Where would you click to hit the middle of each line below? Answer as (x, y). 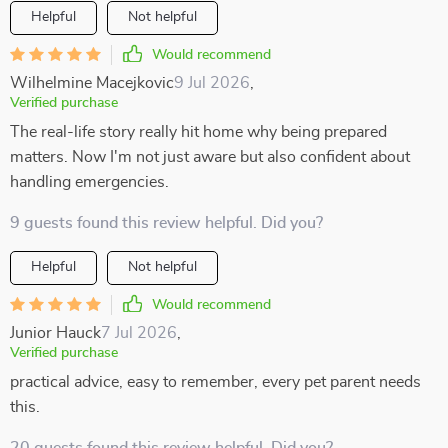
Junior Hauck (55, 333)
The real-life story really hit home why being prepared (198, 132)
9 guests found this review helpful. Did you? (166, 223)
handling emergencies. (89, 182)
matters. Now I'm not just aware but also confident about (210, 157)
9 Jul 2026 (212, 83)
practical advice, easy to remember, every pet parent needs (215, 382)
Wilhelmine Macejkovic (92, 83)
